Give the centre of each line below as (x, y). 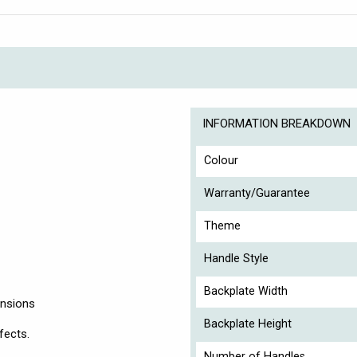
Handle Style (236, 259)
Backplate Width (246, 292)
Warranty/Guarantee (257, 194)
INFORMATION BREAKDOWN (277, 124)
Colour (221, 161)
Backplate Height (248, 324)
